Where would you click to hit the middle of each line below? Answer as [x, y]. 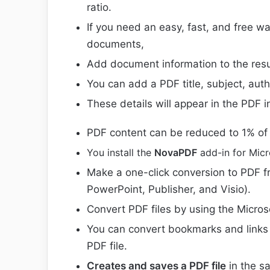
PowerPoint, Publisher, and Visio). [169, 189]
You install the [121, 152]
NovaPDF [176, 152]
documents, [115, 44]
